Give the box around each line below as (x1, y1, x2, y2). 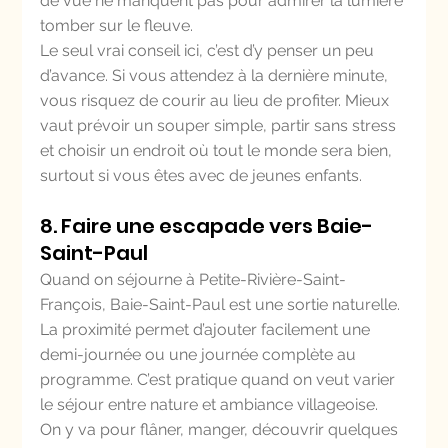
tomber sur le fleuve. (40, 16, 194, 35)
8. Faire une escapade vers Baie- (40, 212, 374, 240)
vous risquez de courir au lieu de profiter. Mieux (40, 91, 394, 110)
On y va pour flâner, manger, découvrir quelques (40, 420, 403, 439)
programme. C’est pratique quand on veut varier (40, 370, 400, 389)
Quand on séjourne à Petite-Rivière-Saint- (40, 270, 347, 289)
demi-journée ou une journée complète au (40, 345, 361, 364)
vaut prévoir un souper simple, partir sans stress (40, 116, 401, 135)
